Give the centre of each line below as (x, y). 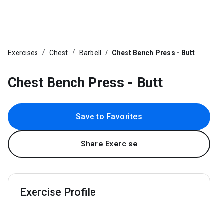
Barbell (90, 53)
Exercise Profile (58, 192)
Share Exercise (109, 144)
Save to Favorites (109, 117)
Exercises (23, 53)
